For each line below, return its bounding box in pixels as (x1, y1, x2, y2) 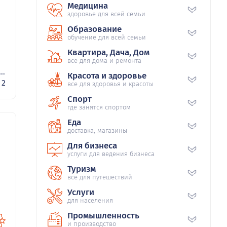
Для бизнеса (67, 140, 117, 152)
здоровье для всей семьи (67, 10, 145, 18)
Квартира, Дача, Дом (67, 47, 149, 58)
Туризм (67, 164, 96, 175)
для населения (67, 197, 113, 205)
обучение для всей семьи (67, 33, 146, 42)
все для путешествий (67, 173, 132, 181)
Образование (67, 24, 122, 35)
